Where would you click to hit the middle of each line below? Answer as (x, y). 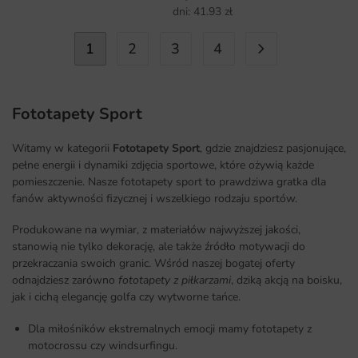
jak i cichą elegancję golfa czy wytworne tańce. (126, 297)
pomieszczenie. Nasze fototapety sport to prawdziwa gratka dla (169, 182)
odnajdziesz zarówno (65, 280)
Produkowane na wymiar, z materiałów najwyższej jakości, (156, 230)
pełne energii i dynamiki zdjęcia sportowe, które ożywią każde (163, 165)
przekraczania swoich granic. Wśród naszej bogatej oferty (153, 264)
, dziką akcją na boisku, (286, 280)
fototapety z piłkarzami (175, 280)
